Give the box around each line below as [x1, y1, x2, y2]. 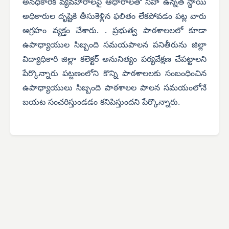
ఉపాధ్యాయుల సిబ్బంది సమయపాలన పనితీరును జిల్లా [22, 40, 207, 52]
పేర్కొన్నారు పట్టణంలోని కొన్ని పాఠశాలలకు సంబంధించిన [22, 68, 207, 80]
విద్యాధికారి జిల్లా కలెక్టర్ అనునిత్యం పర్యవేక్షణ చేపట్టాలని [22, 54, 207, 66]
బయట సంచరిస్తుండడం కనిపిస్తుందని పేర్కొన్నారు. [22, 97, 180, 109]
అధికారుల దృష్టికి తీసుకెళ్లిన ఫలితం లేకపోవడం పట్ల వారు [22, 11, 207, 23]
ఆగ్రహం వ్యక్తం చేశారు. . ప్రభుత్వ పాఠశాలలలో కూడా [22, 26, 207, 37]
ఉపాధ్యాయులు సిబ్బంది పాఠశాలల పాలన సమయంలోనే [22, 83, 207, 95]
